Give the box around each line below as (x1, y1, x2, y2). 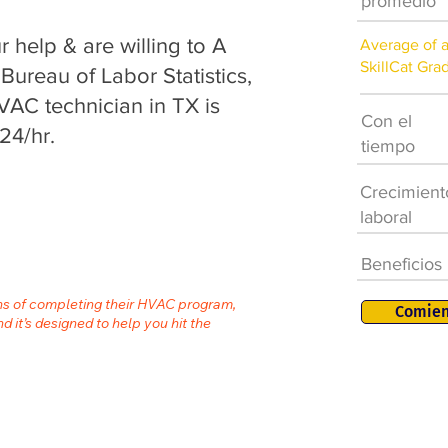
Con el (361, 111, 412, 131)
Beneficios (361, 254, 442, 274)
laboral (360, 207, 412, 227)
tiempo (361, 136, 415, 156)
